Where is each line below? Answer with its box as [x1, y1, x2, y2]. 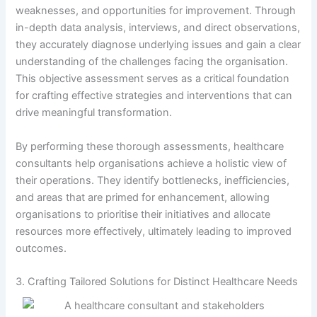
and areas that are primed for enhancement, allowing [16, 190, 270, 204]
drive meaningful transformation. [16, 106, 173, 120]
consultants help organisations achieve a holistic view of [16, 156, 287, 170]
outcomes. [16, 241, 67, 255]
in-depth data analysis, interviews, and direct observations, [16, 21, 301, 35]
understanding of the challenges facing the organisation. [16, 55, 289, 69]
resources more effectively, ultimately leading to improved [16, 224, 292, 238]
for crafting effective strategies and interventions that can [16, 89, 293, 103]
